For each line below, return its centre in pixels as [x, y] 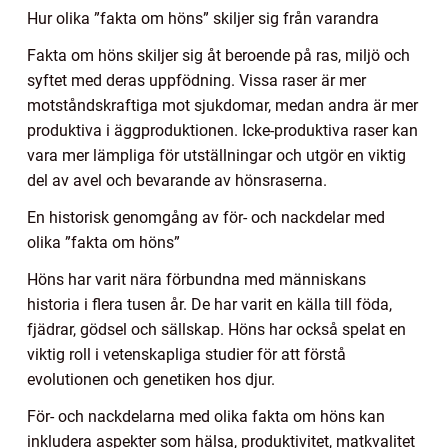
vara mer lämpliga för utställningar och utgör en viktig [216, 156]
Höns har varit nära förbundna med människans [196, 280]
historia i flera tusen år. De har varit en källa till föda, [209, 305]
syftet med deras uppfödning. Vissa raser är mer [196, 81]
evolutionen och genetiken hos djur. [151, 380]
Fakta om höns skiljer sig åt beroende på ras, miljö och [218, 56]
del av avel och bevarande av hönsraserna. [177, 181]
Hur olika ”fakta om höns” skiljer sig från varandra [203, 19]
